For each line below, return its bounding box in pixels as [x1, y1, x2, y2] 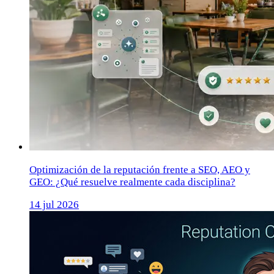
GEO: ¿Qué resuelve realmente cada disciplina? [29, 176, 235, 188]
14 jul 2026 [29, 199, 79, 210]
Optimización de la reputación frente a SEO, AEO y [29, 164, 250, 176]
